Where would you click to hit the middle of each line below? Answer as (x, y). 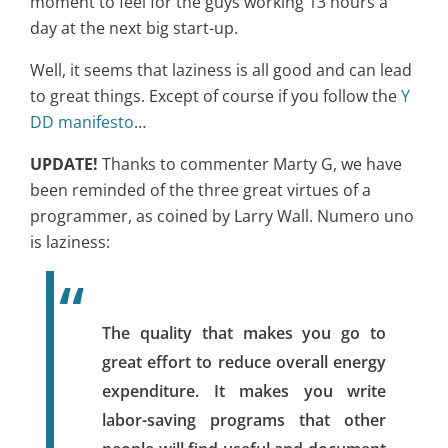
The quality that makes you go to (244, 332)
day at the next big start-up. (134, 27)
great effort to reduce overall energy (244, 361)
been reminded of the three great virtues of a (200, 189)
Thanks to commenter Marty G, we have (250, 163)
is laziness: (70, 241)
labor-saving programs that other (244, 419)
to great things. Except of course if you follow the (215, 95)
